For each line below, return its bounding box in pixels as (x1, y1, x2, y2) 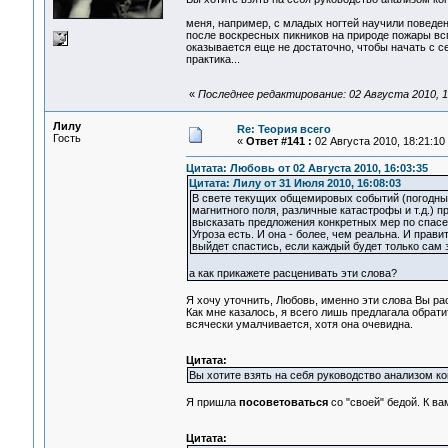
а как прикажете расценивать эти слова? (188, 267, 397, 280)
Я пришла (185, 396, 239, 409)
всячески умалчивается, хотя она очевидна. (185, 318, 413, 331)
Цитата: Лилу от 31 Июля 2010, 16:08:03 (188, 177, 401, 190)
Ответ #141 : (245, 135, 312, 147)
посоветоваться (238, 396, 328, 409)
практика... (185, 53, 240, 66)
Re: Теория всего (236, 123, 331, 135)
